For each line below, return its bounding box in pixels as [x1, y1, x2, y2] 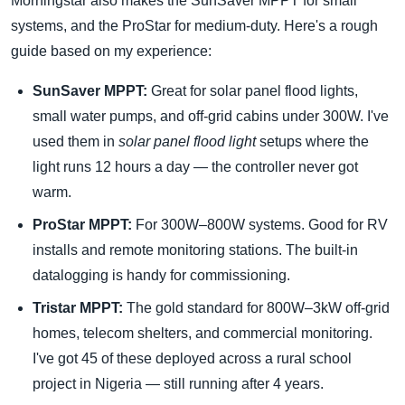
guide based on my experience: [11, 43, 212, 60]
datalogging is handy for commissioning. [33, 268, 290, 284]
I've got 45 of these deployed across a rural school [33, 351, 352, 367]
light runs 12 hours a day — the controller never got [33, 159, 358, 175]
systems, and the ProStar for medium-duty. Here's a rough [11, 18, 378, 34]
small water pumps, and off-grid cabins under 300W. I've [33, 108, 389, 125]
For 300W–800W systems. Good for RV [132, 217, 388, 233]
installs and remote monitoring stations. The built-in [33, 242, 358, 259]
